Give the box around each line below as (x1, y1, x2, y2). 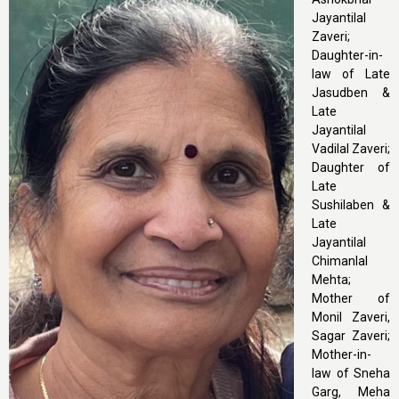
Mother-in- (312, 347, 371, 362)
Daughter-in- (312, 48, 383, 62)
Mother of (312, 291, 390, 305)
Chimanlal (312, 254, 368, 268)
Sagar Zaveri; (312, 329, 390, 343)
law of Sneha (312, 366, 390, 380)
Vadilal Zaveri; (312, 142, 390, 156)
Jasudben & (312, 85, 390, 100)
